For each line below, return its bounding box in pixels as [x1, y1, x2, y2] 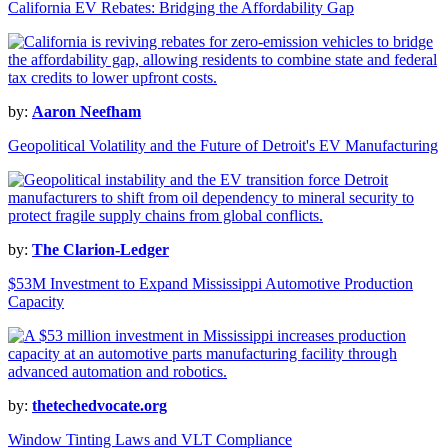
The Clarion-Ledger [32, 241, 169, 259]
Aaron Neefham [32, 103, 141, 121]
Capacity [8, 293, 64, 311]
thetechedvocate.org [32, 397, 167, 415]
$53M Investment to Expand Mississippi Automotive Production [8, 275, 413, 293]
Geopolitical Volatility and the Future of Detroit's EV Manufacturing [8, 137, 438, 155]
